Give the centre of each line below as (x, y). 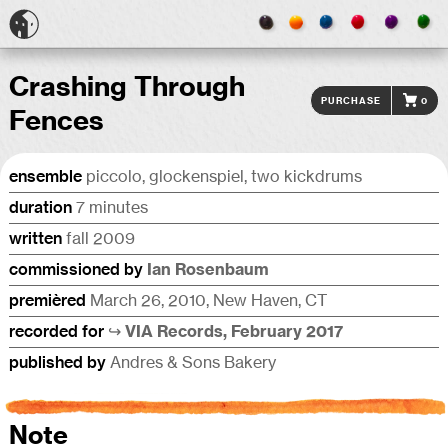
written (37, 238)
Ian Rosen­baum (207, 269)
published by (59, 362)
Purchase (350, 100)
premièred (49, 300)
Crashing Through (126, 88)
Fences (56, 122)
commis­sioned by (77, 269)
